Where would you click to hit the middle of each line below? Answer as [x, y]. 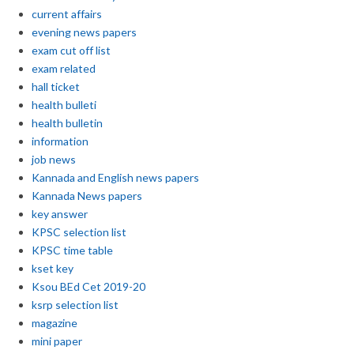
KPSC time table [72, 250]
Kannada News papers [87, 195]
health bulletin [67, 122]
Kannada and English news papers [115, 177]
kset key [53, 268]
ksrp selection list [75, 304]
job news [54, 159]
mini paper [57, 341]
